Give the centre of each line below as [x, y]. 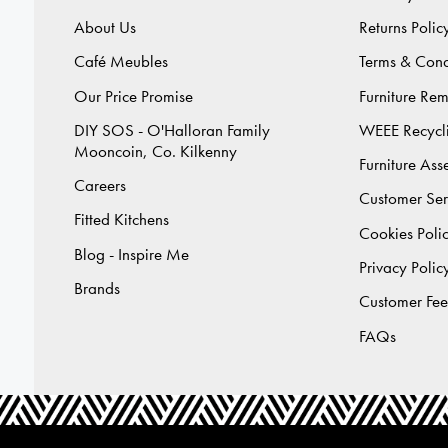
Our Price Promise [133, 96]
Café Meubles [121, 62]
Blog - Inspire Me [131, 254]
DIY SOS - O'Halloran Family [172, 130]
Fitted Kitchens [121, 220]
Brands [97, 289]
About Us [105, 27]
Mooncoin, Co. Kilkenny [155, 151]
